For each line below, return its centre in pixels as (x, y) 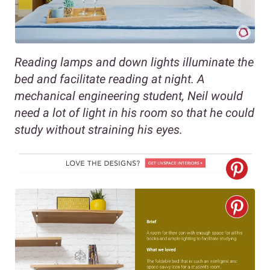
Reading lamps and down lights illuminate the (134, 62)
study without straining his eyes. (99, 129)
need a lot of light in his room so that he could (134, 112)
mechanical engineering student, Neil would (129, 96)
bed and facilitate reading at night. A (110, 79)
